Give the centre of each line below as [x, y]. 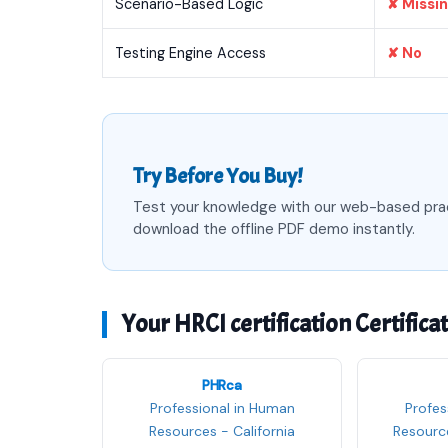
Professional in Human [222, 408]
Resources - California [222, 431]
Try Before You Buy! [217, 176]
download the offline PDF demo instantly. [274, 229]
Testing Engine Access [190, 53]
